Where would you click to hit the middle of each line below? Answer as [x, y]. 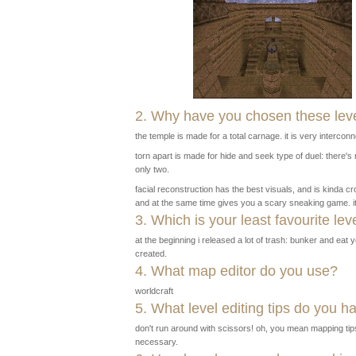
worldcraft [154, 291]
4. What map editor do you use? [236, 271]
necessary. [157, 342]
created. [151, 253]
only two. [152, 169]
